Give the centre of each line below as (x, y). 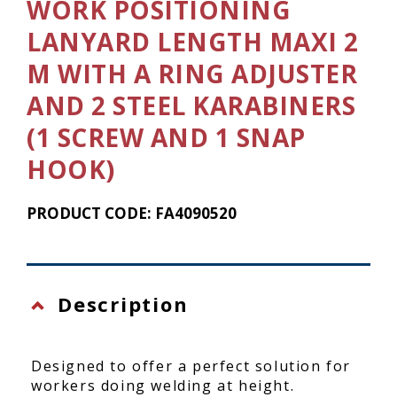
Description (123, 304)
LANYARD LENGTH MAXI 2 (193, 42)
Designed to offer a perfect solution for (191, 366)
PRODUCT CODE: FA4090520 (132, 213)
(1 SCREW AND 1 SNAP (166, 137)
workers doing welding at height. (163, 385)
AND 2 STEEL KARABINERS (191, 105)
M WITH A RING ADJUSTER (192, 74)
